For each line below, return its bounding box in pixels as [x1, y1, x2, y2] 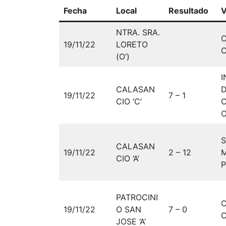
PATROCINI [116, 192, 158, 202]
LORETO [116, 39, 148, 49]
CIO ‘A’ [116, 153, 139, 163]
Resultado [168, 5, 208, 16]
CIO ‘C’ [116, 96, 142, 106]
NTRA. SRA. [116, 27, 160, 37]
